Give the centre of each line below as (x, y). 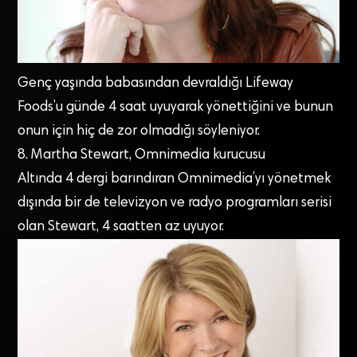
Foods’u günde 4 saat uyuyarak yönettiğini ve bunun (176, 108)
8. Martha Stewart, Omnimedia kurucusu (142, 156)
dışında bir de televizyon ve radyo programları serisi (175, 204)
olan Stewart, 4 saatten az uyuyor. (121, 228)
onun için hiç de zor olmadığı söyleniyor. (139, 132)
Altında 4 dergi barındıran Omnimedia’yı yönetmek (175, 180)
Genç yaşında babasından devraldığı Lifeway (156, 84)
